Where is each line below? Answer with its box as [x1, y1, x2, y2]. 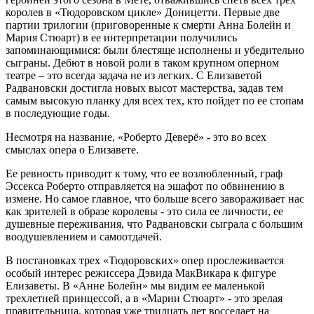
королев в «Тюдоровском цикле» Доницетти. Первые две [6, 6, 280, 18]
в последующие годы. [6, 107, 110, 119]
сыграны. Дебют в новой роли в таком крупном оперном [6, 56, 279, 69]
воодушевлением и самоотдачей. [6, 230, 162, 243]
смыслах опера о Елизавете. [6, 143, 139, 156]
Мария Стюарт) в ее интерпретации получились [6, 31, 237, 43]
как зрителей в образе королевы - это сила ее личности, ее [6, 205, 283, 217]
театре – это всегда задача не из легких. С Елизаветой [6, 69, 262, 81]
